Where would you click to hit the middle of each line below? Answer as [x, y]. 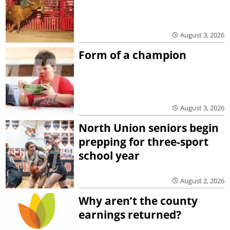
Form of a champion [133, 55]
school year [109, 155]
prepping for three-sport [144, 141]
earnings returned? [130, 214]
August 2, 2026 [202, 180]
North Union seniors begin [149, 128]
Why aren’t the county [138, 200]
